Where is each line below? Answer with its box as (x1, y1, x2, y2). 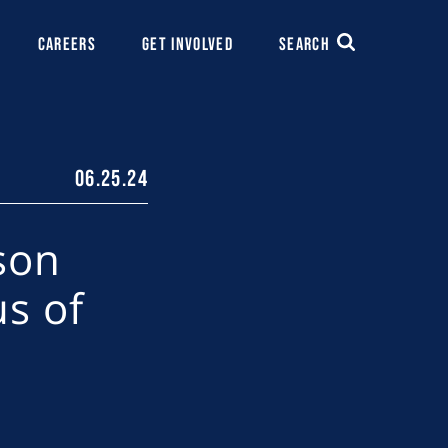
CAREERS (37, 34, 97, 56)
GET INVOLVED (141, 34, 234, 56)
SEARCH (278, 34, 330, 56)
